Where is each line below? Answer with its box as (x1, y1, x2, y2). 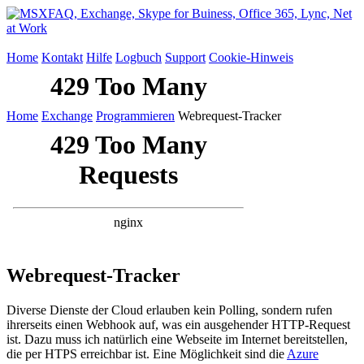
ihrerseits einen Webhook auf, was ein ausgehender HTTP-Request (6, 317, 350, 331)
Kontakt (41, 50, 83, 64)
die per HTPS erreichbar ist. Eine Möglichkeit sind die (6, 346, 287, 361)
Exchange (41, 109, 93, 123)
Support (165, 50, 206, 64)
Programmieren (96, 109, 175, 123)
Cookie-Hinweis (209, 50, 293, 64)
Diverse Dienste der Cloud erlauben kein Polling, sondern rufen (6, 302, 332, 317)
